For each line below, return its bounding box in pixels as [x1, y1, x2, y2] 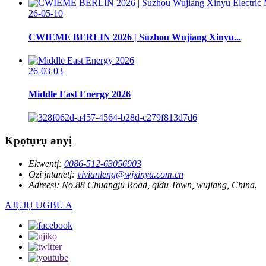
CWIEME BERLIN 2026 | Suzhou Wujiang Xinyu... [28, 31, 241, 42]
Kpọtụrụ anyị [5, 134, 72, 147]
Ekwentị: [28, 158, 62, 169]
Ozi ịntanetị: [28, 169, 75, 179]
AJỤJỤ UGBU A [5, 199, 72, 210]
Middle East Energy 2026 [28, 89, 131, 100]
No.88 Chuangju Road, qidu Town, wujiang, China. [62, 179, 257, 190]
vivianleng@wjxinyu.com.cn [77, 169, 183, 179]
